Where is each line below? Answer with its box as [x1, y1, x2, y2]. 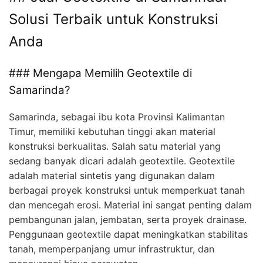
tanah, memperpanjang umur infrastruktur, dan [9, 242, 214, 255]
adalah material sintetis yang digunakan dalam [9, 169, 215, 181]
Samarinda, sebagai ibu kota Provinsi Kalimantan [9, 110, 225, 123]
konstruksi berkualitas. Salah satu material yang [9, 140, 221, 152]
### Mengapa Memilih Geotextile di [9, 66, 192, 80]
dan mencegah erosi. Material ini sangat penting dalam [9, 198, 252, 211]
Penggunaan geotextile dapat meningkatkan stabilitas [9, 228, 248, 240]
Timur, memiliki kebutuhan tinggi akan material [9, 125, 215, 137]
